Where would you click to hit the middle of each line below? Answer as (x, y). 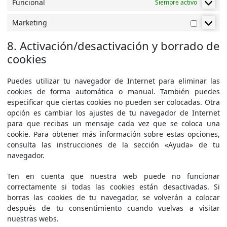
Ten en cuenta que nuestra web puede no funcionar (113, 176)
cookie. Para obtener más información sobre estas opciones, (113, 134)
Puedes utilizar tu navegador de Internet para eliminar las (113, 81)
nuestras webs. (33, 219)
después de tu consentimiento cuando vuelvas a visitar (113, 208)
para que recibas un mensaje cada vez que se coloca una (113, 123)
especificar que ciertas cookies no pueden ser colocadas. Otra (113, 102)
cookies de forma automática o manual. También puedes (113, 91)
